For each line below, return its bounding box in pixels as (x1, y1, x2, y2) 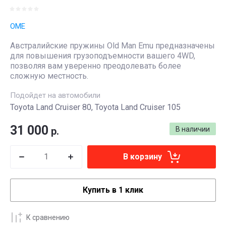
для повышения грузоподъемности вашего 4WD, (10, 51, 195, 61)
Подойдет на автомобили (10, 91, 100, 100)
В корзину (123, 152, 162, 161)
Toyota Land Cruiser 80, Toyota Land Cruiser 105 (10, 102, 181, 112)
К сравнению (26, 213, 70, 221)
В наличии (176, 125, 210, 133)
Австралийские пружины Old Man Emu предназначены (10, 41, 215, 50)
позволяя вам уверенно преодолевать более (10, 61, 181, 71)
